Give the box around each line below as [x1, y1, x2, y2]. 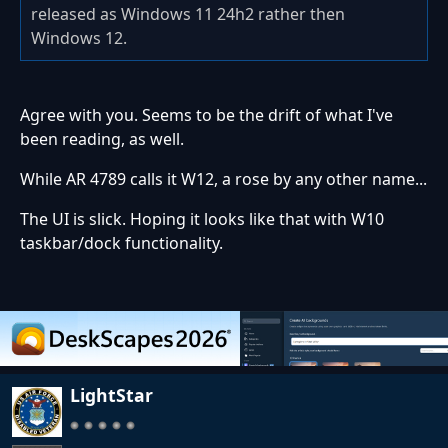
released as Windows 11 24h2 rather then [31, 2, 345, 25]
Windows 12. [31, 26, 127, 49]
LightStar [70, 383, 153, 408]
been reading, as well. [20, 127, 184, 150]
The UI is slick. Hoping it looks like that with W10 [20, 207, 384, 230]
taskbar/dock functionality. [20, 231, 223, 254]
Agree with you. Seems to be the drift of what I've [20, 103, 393, 126]
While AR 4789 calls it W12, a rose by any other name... [20, 167, 427, 190]
